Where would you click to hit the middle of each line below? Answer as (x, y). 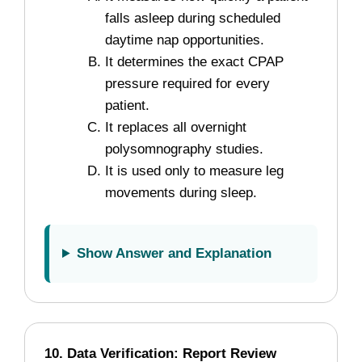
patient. (127, 105)
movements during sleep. (181, 193)
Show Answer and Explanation (175, 253)
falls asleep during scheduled (193, 18)
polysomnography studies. (184, 149)
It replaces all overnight (176, 127)
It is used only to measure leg (194, 171)
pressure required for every (187, 84)
